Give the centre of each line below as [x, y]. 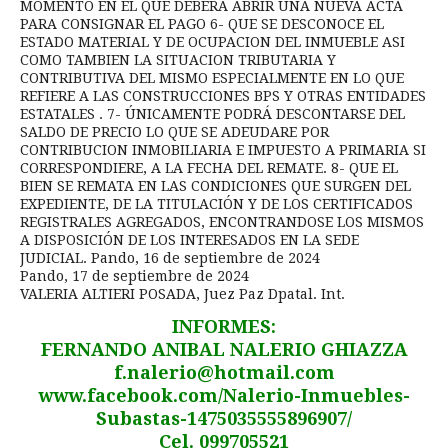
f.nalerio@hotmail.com [224, 372]
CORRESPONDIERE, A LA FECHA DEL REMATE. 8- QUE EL [209, 167]
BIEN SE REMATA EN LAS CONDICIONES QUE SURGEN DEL [215, 185]
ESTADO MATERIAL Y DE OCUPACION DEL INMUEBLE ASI [212, 41]
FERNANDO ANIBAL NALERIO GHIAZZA [224, 349]
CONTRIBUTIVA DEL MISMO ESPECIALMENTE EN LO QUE [212, 77]
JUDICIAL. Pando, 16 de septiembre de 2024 [170, 257]
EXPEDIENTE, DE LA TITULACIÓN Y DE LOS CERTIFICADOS [216, 203]
